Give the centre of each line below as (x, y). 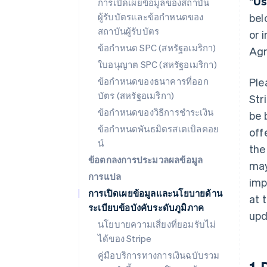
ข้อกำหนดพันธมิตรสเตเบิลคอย (159, 129)
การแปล (105, 176)
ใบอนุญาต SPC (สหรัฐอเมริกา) (157, 64)
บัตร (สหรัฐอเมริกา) (136, 95)
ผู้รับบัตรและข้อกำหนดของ (151, 17)
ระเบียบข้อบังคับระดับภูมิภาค (146, 207)
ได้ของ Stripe (125, 238)
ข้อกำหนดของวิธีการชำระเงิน (156, 112)
